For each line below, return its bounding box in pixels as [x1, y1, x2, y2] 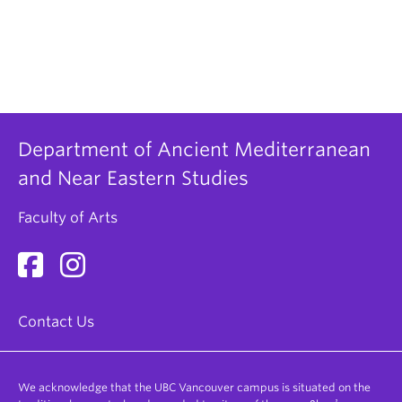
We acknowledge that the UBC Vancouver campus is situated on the [18, 380, 371, 394]
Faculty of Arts [18, 209, 118, 226]
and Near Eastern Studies [18, 167, 249, 189]
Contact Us [18, 313, 94, 330]
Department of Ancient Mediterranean [18, 138, 371, 161]
